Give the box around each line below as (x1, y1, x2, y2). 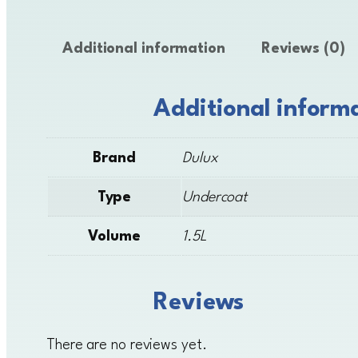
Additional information (62, 42, 225, 57)
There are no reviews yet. (46, 337, 207, 352)
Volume (88, 229, 141, 244)
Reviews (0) (261, 42, 345, 57)
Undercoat (182, 189, 248, 205)
